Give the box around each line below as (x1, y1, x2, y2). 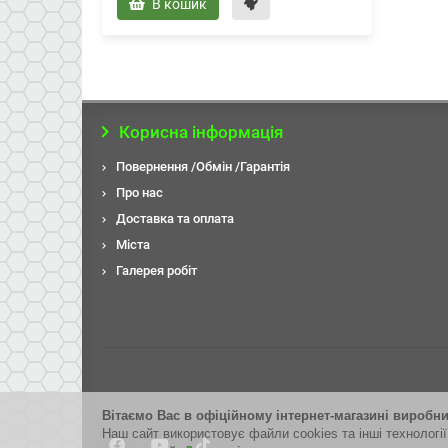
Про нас (116, 185, 163, 200)
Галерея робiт (116, 263, 197, 278)
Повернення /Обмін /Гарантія (116, 159, 290, 174)
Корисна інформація (118, 122, 283, 142)
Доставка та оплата (116, 211, 234, 226)
